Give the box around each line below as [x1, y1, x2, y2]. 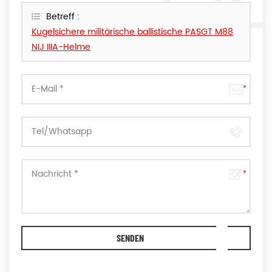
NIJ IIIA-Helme [32, 40, 90, 55]
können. [21, 4, 55, 19]
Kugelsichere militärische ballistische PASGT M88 [32, 25, 233, 39]
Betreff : [46, 10, 80, 24]
